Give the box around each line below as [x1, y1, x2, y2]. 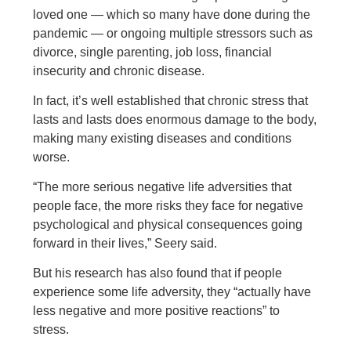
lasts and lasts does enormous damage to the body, [33, 113, 317, 126]
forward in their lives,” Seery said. [33, 237, 218, 250]
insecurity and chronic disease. [33, 64, 205, 78]
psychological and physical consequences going [33, 218, 303, 231]
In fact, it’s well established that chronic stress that [33, 94, 309, 107]
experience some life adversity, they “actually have [33, 285, 312, 299]
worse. [33, 150, 71, 164]
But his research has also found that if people [33, 266, 283, 280]
